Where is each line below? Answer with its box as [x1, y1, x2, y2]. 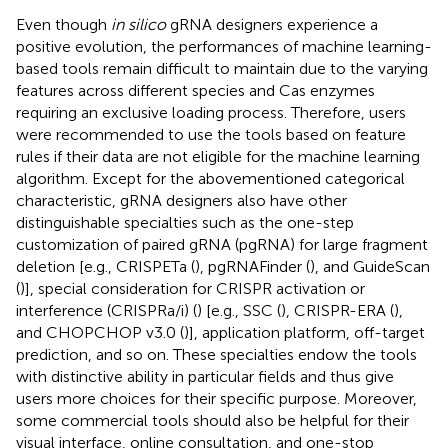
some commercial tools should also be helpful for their [16, 410, 409, 430]
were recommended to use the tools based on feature [16, 124, 406, 144]
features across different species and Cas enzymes [16, 80, 375, 100]
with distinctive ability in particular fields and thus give [16, 366, 394, 386]
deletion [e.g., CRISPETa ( [16, 256, 195, 276]
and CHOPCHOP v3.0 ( [16, 322, 184, 342]
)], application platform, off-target [184, 322, 425, 342]
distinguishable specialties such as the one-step [16, 212, 354, 232]
